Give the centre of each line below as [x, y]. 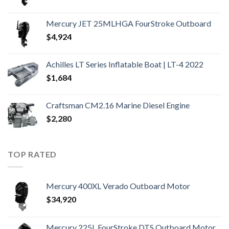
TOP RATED [32, 154]
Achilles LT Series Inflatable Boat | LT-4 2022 [125, 64]
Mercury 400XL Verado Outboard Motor [118, 186]
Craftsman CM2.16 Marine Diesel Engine [118, 105]
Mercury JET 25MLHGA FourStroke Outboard [129, 24]
